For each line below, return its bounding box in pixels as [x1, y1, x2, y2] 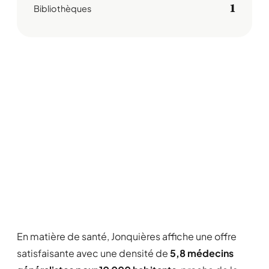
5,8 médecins [170, 247, 234, 259]
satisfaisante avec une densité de [17, 247, 170, 259]
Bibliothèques [34, 2, 91, 14]
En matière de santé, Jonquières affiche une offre [17, 230, 237, 243]
